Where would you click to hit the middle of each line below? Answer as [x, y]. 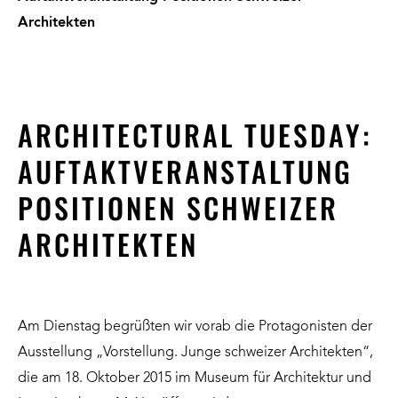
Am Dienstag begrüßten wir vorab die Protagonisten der [195, 326]
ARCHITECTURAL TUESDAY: [195, 134]
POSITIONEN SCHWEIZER [178, 207]
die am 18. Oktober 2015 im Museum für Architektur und [195, 378]
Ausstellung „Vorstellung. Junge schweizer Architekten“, [195, 352]
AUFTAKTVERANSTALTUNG [185, 171]
